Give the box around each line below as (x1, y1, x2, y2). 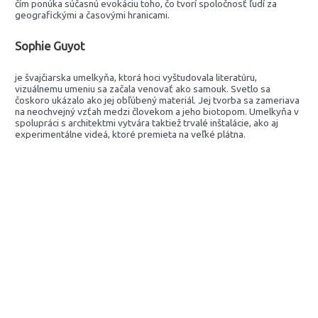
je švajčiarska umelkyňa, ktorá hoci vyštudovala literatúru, (15, 72, 258, 84)
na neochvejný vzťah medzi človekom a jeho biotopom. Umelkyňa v (15, 106, 300, 118)
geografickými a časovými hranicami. (15, 9, 170, 21)
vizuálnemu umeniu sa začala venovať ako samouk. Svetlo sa (15, 83, 271, 95)
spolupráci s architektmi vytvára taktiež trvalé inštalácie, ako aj (15, 117, 279, 129)
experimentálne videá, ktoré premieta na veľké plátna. (15, 128, 246, 141)
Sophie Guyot (15, 39, 85, 53)
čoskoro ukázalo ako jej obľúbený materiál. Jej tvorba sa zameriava (15, 94, 300, 106)
